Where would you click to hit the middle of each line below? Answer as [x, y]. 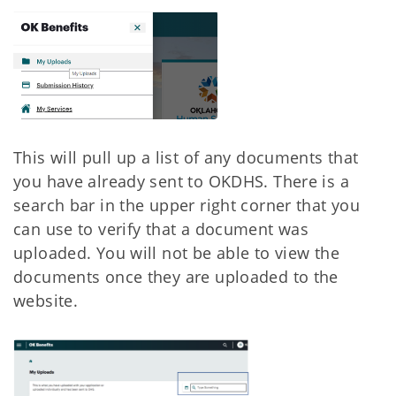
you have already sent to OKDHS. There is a [181, 182]
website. [46, 301]
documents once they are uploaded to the [176, 277]
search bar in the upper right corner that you [187, 206]
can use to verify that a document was [161, 229]
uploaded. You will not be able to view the [176, 253]
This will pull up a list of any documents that [186, 158]
